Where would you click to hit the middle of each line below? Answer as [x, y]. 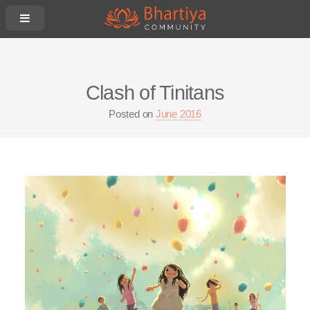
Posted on [132, 114]
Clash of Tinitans [155, 92]
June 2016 [178, 114]
